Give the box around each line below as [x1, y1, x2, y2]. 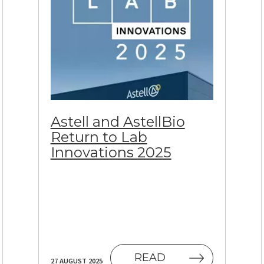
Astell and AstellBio [50, 113, 185, 131]
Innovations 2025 [50, 144, 171, 161]
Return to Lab [50, 128, 147, 146]
